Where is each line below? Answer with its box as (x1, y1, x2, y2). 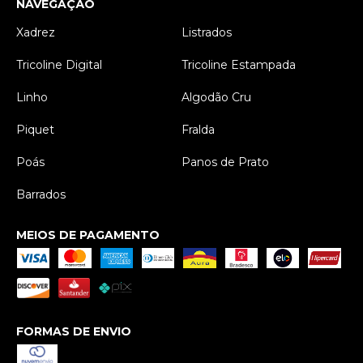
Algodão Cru (181, 90, 251, 105)
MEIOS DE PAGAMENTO (16, 228, 160, 243)
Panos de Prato (181, 155, 269, 170)
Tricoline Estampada (181, 58, 296, 73)
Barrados (16, 187, 66, 203)
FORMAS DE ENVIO (16, 324, 131, 340)
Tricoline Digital (16, 58, 102, 73)
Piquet (16, 122, 54, 138)
